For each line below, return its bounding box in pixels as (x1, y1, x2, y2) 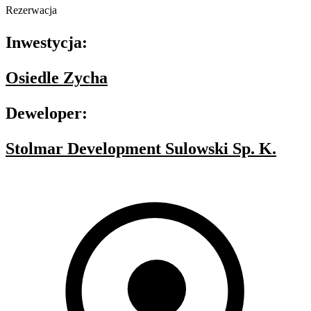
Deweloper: (6, 104, 87, 123)
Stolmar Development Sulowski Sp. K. (6, 140, 276, 158)
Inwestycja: (6, 33, 87, 52)
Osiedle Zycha (6, 69, 108, 87)
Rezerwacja (6, 4, 57, 17)
